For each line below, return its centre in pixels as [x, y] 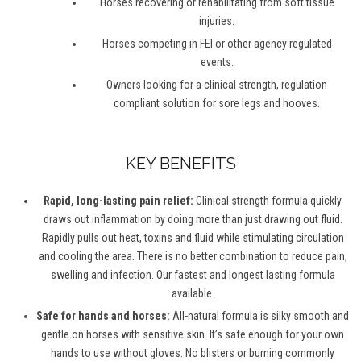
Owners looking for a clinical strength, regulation [217, 85]
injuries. [217, 21]
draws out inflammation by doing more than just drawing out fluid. [193, 220]
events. [217, 62]
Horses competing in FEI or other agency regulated [217, 44]
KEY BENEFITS [180, 164]
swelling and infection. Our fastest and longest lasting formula [193, 275]
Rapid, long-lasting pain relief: [120, 201]
